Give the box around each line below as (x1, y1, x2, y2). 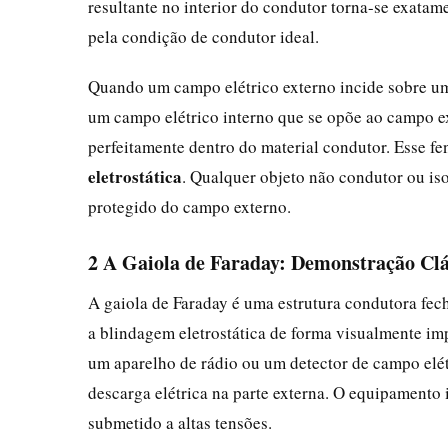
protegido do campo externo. (88, 194, 291, 218)
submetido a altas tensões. (88, 410, 272, 434)
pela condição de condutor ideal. (88, 24, 319, 48)
